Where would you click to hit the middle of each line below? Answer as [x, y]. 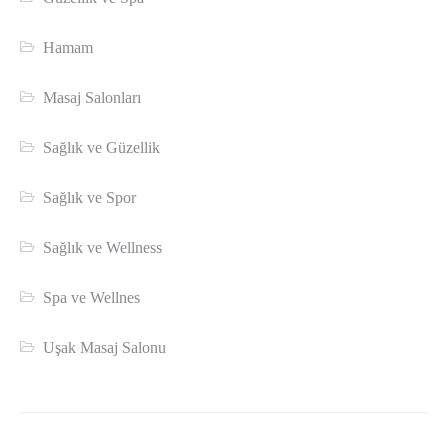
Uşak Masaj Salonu [105, 348]
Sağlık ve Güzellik [102, 148]
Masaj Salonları [92, 98]
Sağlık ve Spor [90, 198]
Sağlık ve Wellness [103, 248]
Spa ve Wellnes [92, 298]
